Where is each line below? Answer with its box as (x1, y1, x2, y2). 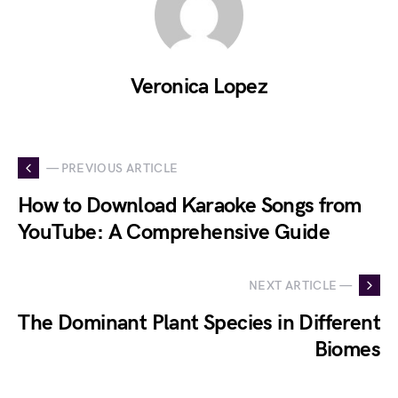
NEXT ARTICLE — (249, 277, 352, 293)
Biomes (314, 337, 380, 362)
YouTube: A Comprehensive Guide (18, 219, 330, 245)
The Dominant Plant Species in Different (18, 310, 380, 336)
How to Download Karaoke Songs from (18, 193, 362, 219)
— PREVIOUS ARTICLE (46, 160, 179, 176)
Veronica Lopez (130, 74, 268, 99)
